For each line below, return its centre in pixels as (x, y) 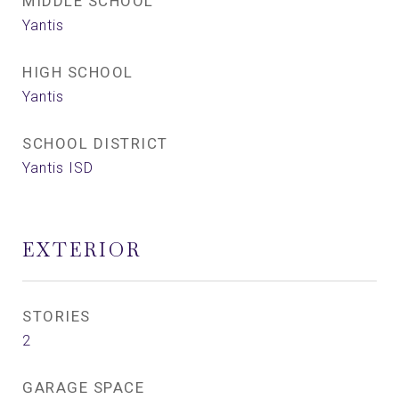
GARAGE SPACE (83, 387)
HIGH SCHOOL (78, 72)
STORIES (57, 316)
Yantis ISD (58, 168)
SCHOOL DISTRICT (95, 143)
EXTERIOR (82, 250)
